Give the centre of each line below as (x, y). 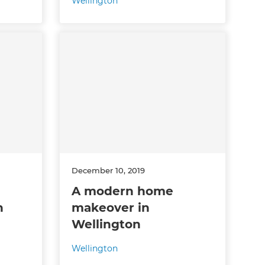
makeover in (110, 207)
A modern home (122, 191)
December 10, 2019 (108, 170)
